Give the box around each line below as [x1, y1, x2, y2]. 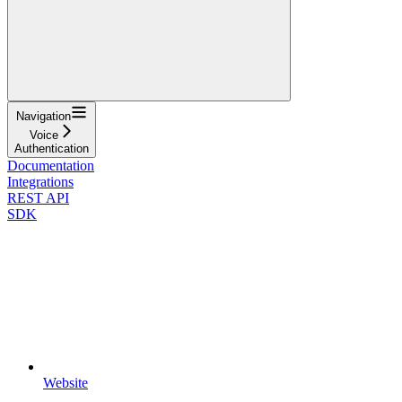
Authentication [14, 141, 89, 155]
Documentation [7, 157, 94, 173]
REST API [7, 189, 69, 205]
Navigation [16, 109, 71, 123]
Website [43, 374, 88, 390]
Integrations [7, 173, 74, 189]
